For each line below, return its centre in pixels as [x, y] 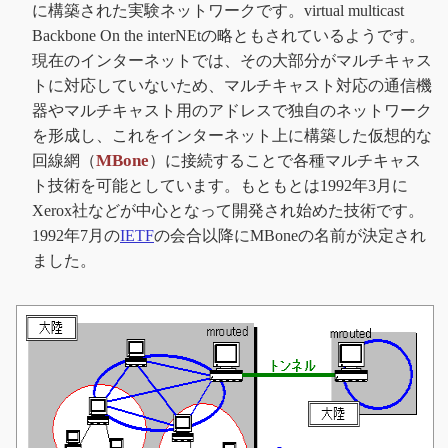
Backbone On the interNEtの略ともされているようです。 [228, 35]
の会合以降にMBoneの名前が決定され [290, 235]
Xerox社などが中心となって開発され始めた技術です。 [228, 210]
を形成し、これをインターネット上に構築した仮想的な [232, 135]
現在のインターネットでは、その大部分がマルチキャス [232, 60]
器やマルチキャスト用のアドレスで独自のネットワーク [232, 110]
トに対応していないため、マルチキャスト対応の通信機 [232, 85]
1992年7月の [76, 235]
